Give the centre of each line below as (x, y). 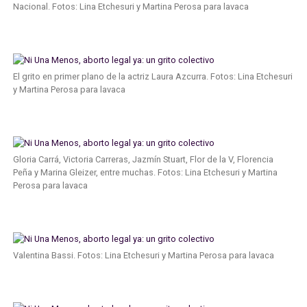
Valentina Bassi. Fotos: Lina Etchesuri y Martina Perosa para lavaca (143, 255)
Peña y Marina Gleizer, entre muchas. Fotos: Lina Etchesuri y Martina (145, 172)
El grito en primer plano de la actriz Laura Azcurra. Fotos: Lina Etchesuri (152, 76)
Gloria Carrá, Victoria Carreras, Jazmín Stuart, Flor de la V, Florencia (143, 159)
